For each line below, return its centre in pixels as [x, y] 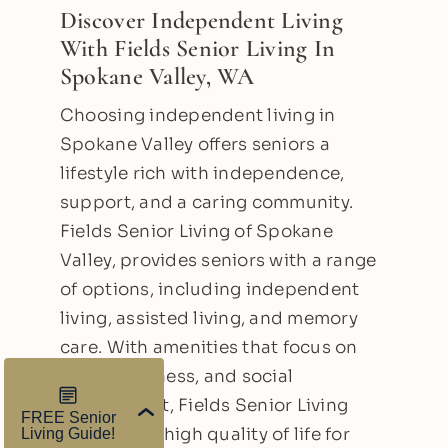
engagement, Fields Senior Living [204, 405]
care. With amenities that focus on [208, 347]
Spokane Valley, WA [157, 76]
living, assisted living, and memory [208, 318]
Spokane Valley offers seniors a [194, 144]
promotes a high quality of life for [204, 434]
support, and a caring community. [206, 202]
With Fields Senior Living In [197, 48]
